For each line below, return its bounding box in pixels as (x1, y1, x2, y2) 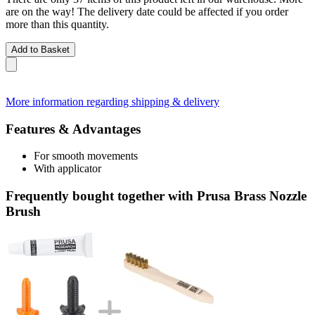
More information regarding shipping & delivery (6, 95, 219, 108)
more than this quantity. (6, 18, 109, 30)
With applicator (34, 162, 101, 175)
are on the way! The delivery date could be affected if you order (6, 5, 288, 18)
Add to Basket (11, 44, 70, 55)
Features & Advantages (6, 121, 141, 136)
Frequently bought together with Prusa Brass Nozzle (6, 188, 307, 203)
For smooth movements (34, 150, 138, 162)
